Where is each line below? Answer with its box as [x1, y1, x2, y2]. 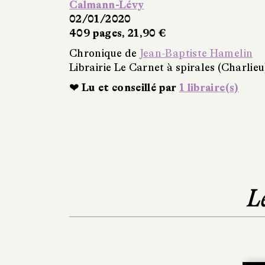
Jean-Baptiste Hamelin [139, 47, 253, 60]
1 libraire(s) [179, 82, 239, 94]
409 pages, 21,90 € [69, 27, 166, 40]
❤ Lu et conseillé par [69, 82, 179, 94]
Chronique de [69, 47, 140, 60]
